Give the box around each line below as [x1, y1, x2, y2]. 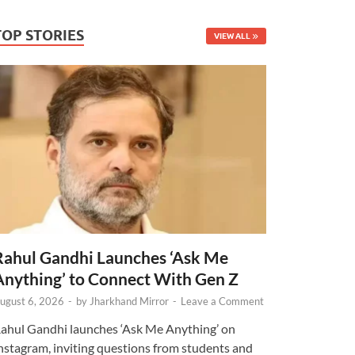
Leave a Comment [181, 295, 265, 308]
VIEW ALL [213, 31, 250, 41]
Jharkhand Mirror [90, 295, 170, 308]
